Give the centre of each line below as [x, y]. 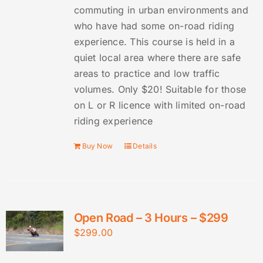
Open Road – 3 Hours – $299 [151, 218]
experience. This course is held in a [154, 42]
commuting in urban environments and [161, 10]
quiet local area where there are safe [157, 58]
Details [145, 146]
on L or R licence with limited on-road [160, 105]
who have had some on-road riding [154, 26]
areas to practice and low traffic [147, 74]
